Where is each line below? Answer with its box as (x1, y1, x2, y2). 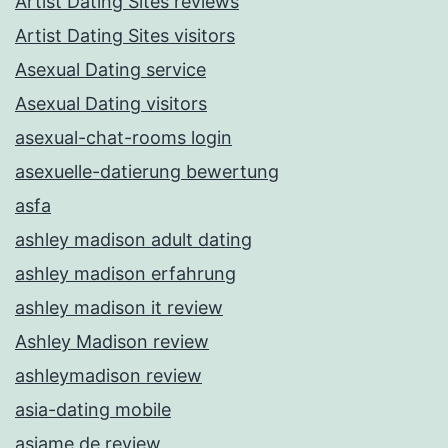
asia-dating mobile (15, 399, 171, 421)
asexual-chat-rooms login (15, 127, 232, 149)
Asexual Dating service (15, 59, 206, 81)
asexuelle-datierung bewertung (15, 161, 279, 183)
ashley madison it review (15, 297, 223, 319)
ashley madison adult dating (15, 229, 252, 251)
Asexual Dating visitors (15, 93, 207, 115)
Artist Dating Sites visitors (15, 25, 235, 47)
